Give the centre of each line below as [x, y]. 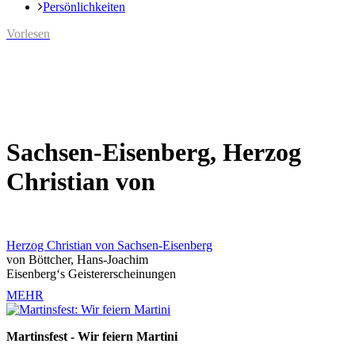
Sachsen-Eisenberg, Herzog [154, 152]
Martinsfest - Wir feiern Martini [92, 336]
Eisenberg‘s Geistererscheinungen [91, 274]
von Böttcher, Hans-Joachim [77, 260]
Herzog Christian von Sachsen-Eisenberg [109, 245]
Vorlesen [28, 34]
